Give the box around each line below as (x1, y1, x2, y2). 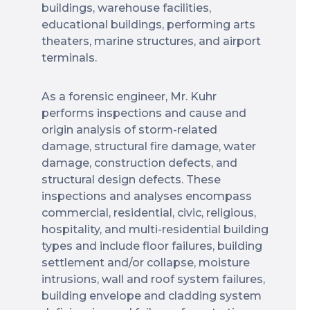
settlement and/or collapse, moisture (42, 256, 250, 269)
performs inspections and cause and (42, 107, 246, 120)
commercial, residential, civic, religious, (42, 206, 256, 219)
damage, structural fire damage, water (42, 140, 256, 153)
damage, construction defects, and (42, 156, 237, 170)
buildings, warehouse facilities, (42, 1, 211, 15)
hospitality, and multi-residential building (42, 223, 268, 236)
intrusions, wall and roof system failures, (42, 273, 265, 286)
